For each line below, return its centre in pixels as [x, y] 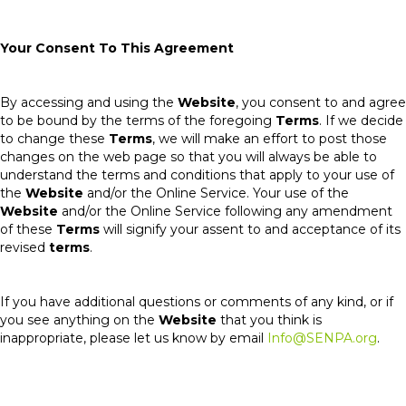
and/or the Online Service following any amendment [225, 211]
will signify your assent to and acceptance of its [250, 229]
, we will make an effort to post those [270, 139]
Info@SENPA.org [322, 338]
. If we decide [361, 121]
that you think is [269, 320]
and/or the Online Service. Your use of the [216, 193]
